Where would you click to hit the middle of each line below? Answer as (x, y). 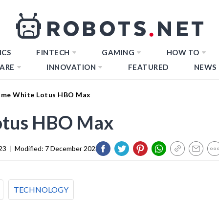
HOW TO (183, 52)
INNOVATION (71, 67)
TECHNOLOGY (41, 189)
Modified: (30, 148)
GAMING (118, 52)
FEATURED (148, 67)
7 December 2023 (72, 148)
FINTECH (53, 52)
